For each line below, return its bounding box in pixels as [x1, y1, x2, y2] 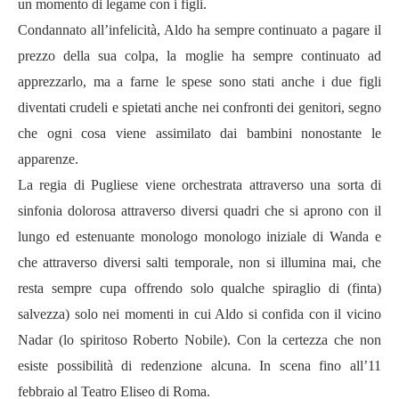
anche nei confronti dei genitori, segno [165, 100, 382, 115]
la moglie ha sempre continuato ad [167, 48, 382, 63]
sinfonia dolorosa [18, 203, 116, 218]
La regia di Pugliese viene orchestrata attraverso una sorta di [18, 177, 381, 192]
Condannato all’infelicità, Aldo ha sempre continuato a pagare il [18, 22, 381, 37]
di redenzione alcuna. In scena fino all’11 [121, 358, 381, 373]
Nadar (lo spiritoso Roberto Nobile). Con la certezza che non [18, 332, 381, 347]
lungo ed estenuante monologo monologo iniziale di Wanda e [18, 229, 381, 244]
